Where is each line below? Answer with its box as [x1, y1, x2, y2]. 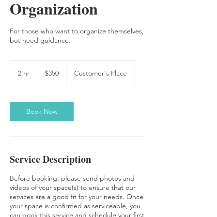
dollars [37, 72, 52, 77]
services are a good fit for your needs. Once [10, 192, 143, 201]
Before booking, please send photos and [10, 174, 135, 183]
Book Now [26, 107, 58, 116]
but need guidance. [10, 36, 71, 45]
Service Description [10, 152, 91, 166]
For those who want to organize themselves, [10, 27, 144, 35]
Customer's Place [74, 69, 127, 77]
